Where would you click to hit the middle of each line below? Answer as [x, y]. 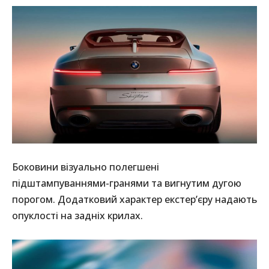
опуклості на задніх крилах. [77, 216]
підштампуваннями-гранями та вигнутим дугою [127, 183]
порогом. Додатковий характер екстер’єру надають [134, 200]
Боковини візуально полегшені [86, 167]
